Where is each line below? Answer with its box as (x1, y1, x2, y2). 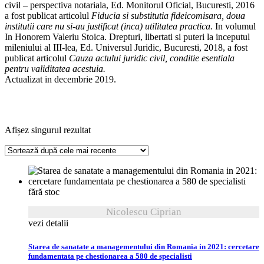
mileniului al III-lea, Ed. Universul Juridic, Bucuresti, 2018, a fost (5, 42, 247, 53)
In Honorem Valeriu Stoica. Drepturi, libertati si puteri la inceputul (5, 32, 250, 42)
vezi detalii (28, 218, 68, 229)
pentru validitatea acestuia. (5, 64, 105, 74)
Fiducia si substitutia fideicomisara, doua (91, 11, 245, 21)
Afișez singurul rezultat (5, 125, 91, 136)
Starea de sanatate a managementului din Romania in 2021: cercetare (28, 242, 259, 252)
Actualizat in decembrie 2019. (5, 74, 116, 85)
